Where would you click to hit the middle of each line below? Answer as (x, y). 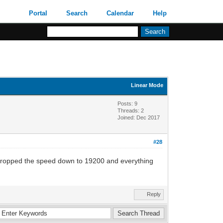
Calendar (120, 13)
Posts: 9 (128, 103)
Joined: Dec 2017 (139, 117)
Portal (38, 13)
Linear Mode (147, 85)
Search (77, 13)
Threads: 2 (131, 110)
